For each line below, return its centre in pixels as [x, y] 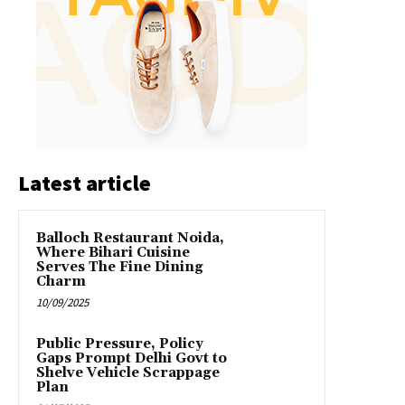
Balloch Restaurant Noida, [130, 239]
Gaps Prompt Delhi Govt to [132, 359]
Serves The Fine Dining [120, 268]
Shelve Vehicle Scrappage [128, 373]
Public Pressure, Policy [120, 344]
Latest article [85, 184]
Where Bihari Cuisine [113, 253]
